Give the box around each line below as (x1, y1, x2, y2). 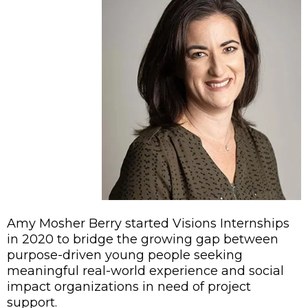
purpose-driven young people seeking (7, 247, 243, 263)
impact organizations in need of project (7, 279, 251, 295)
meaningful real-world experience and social (7, 263, 284, 279)
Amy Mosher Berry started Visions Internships (7, 216, 289, 232)
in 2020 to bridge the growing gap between (7, 232, 278, 247)
